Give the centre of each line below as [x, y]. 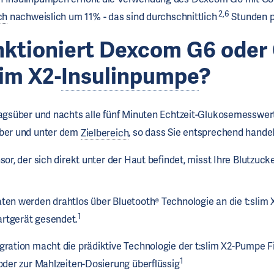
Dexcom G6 [160, 50]
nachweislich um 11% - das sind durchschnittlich [112, 17]
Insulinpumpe [130, 76]
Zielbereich [105, 133]
